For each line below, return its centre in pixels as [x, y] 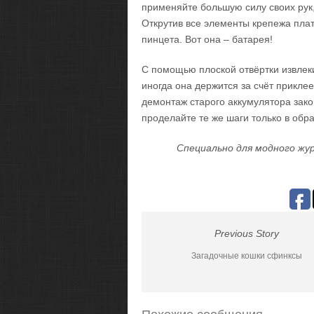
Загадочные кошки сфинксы [247, 256]
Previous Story [247, 233]
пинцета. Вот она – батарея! [207, 39]
